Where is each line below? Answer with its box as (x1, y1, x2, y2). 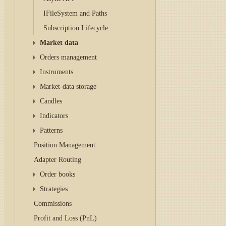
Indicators (39, 112, 68, 120)
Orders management (39, 53, 97, 61)
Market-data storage (39, 83, 96, 90)
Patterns (39, 127, 63, 134)
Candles (39, 97, 62, 105)
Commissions (34, 200, 72, 207)
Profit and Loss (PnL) (34, 214, 97, 222)
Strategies (39, 185, 68, 193)
